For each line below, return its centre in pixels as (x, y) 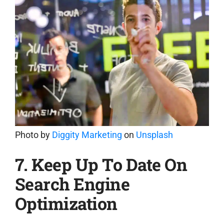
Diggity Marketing (87, 135)
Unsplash (154, 135)
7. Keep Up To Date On (101, 164)
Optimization (66, 203)
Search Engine (72, 183)
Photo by (33, 135)
